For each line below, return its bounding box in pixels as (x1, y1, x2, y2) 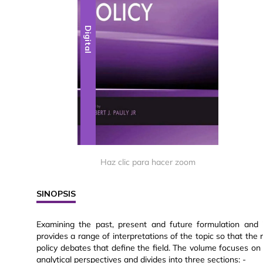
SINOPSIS (36, 188, 76, 200)
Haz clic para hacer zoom (100, 157, 195, 168)
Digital (83, 25, 94, 54)
